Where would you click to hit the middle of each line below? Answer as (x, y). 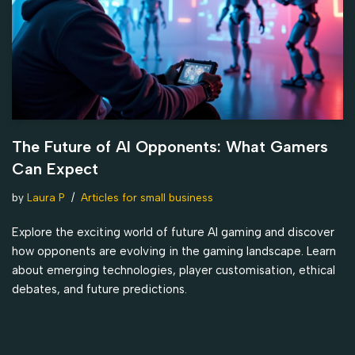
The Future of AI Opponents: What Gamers (170, 146)
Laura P (46, 197)
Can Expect (55, 168)
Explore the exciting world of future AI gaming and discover (173, 232)
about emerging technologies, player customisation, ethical (174, 270)
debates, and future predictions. (99, 289)
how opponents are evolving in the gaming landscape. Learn (174, 251)
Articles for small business (147, 197)
